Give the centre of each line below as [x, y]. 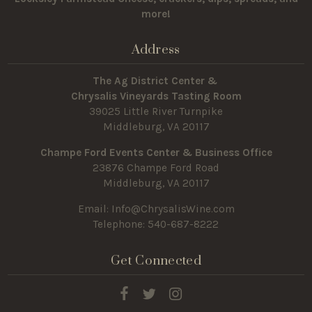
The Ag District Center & [156, 80]
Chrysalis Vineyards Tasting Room [156, 96]
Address [156, 50]
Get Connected [156, 260]
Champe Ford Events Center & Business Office [156, 153]
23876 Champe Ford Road [156, 168]
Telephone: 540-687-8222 [156, 225]
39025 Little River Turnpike [156, 111]
